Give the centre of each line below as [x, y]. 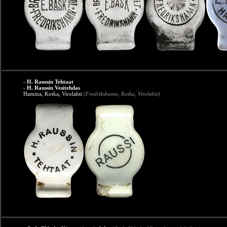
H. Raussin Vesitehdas [53, 88]
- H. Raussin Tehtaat [48, 82]
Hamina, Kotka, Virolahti [53, 94]
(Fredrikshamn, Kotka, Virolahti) [122, 94]
